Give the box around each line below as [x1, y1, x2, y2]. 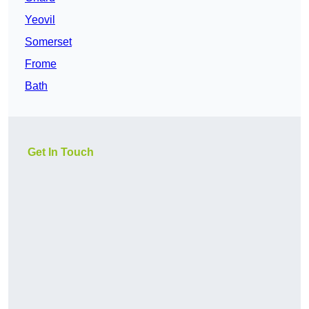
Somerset [25, 36, 72, 48]
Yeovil [25, 14, 55, 26]
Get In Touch [28, 146, 94, 159]
